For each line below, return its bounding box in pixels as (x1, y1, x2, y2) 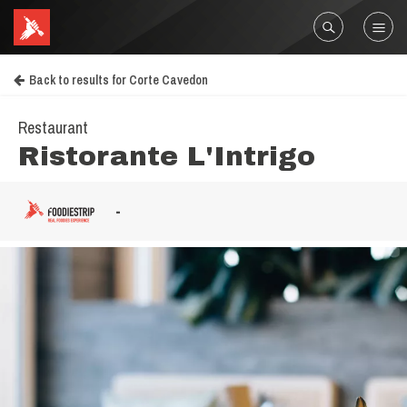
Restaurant (18, 116, 88, 139)
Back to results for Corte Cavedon (29, 72, 208, 88)
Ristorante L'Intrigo (18, 142, 315, 171)
